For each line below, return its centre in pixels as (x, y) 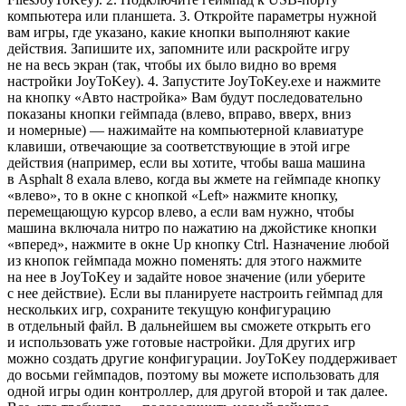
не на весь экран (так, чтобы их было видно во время (172, 64)
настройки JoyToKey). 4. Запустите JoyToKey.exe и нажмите (194, 81)
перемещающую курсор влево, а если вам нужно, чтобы (181, 211)
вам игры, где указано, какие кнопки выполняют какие (179, 32)
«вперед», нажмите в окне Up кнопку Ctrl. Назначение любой (198, 244)
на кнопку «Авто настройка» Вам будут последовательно (185, 97)
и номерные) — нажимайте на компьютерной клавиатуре (185, 130)
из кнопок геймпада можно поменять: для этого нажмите (184, 260)
